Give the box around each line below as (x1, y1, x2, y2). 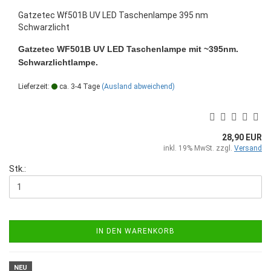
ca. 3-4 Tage (57, 82, 100, 91)
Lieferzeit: (18, 82, 51, 91)
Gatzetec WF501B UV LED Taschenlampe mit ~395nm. (18, 44, 238, 54)
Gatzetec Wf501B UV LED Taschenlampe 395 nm (18, 10, 208, 20)
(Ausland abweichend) (102, 82, 175, 91)
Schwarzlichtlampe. (18, 57, 98, 67)
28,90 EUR (222, 132, 262, 142)
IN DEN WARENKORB (96, 226, 175, 235)
